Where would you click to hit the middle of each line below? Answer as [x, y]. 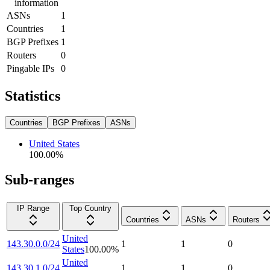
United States [54, 143]
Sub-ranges [39, 180]
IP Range [33, 209]
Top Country [90, 209]
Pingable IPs [30, 68]
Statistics [33, 96]
